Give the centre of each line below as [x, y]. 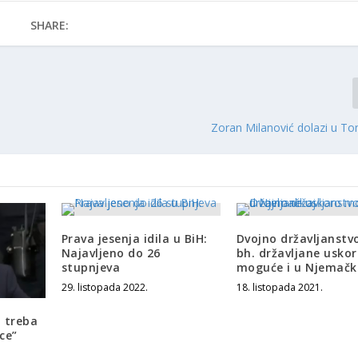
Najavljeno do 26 [111, 253]
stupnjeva [91, 267]
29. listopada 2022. [104, 287]
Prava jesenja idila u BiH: [134, 238]
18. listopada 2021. [279, 287]
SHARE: [49, 25]
